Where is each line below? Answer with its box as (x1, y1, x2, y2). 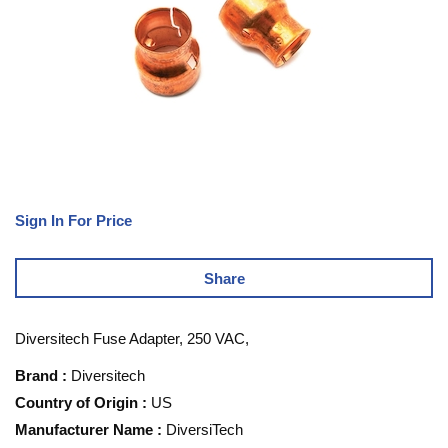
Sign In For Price (15, 212, 132, 230)
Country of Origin (15, 394, 138, 412)
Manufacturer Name (15, 421, 153, 439)
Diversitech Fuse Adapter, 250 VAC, (15, 330, 249, 348)
